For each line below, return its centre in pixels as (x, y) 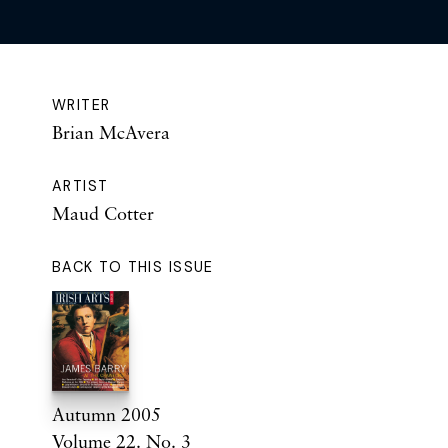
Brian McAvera (111, 132)
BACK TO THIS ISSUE (133, 267)
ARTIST (80, 186)
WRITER (81, 105)
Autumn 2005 (106, 414)
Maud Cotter (103, 213)
